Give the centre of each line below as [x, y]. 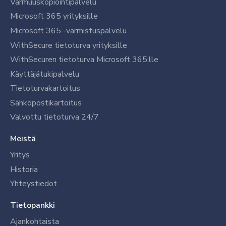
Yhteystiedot [34, 184]
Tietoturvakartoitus [45, 89]
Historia [24, 169]
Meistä [23, 139]
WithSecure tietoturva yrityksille [69, 45]
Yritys [20, 155]
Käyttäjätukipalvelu [45, 74]
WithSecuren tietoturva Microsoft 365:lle [84, 60]
